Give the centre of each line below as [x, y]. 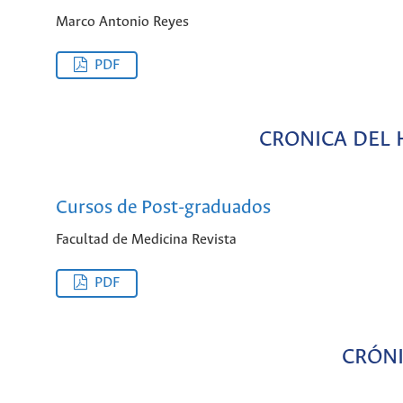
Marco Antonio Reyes [122, 22]
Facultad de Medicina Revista [146, 239]
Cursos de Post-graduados [163, 209]
